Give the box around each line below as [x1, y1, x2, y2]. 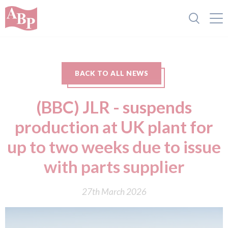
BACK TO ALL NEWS [75, 69, 148, 77]
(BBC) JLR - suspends [36, 97, 192, 117]
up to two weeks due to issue [7, 136, 221, 157]
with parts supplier [43, 156, 185, 177]
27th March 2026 [81, 186, 147, 197]
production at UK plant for [15, 117, 213, 137]
